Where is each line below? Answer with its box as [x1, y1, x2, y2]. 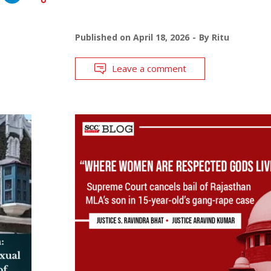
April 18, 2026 [132, 31, 189, 43]
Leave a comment [111, 62, 186, 74]
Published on [74, 31, 133, 43]
